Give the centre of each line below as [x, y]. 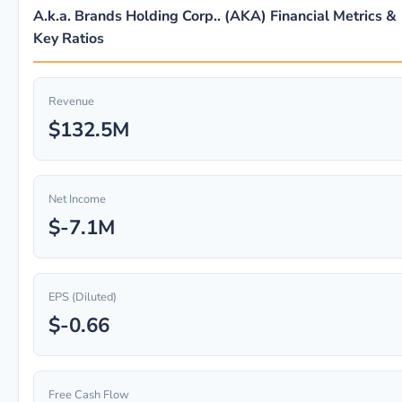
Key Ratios [69, 39]
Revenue [71, 101]
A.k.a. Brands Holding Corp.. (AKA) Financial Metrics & [215, 16]
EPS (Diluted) [83, 297]
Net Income [77, 199]
